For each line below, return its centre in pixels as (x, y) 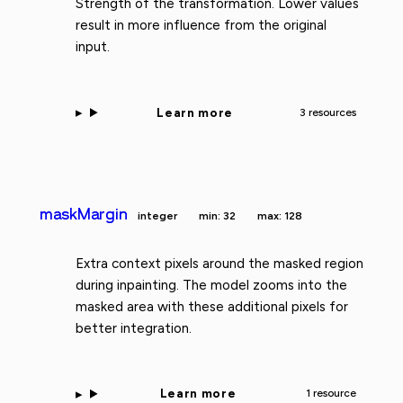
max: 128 (280, 215)
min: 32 (218, 215)
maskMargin (84, 214)
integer (158, 215)
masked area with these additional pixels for (212, 306)
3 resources (327, 112)
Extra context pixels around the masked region (219, 263)
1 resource (331, 394)
